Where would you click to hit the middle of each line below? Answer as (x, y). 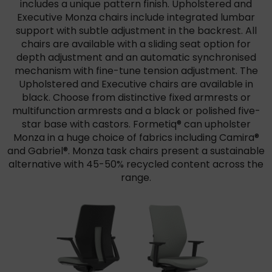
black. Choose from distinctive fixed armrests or (136, 97)
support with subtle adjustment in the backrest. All (136, 31)
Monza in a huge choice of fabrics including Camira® (136, 138)
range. (136, 178)
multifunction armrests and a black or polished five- (136, 111)
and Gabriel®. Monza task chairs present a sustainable (136, 151)
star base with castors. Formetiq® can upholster (136, 124)
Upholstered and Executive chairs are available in (136, 84)
